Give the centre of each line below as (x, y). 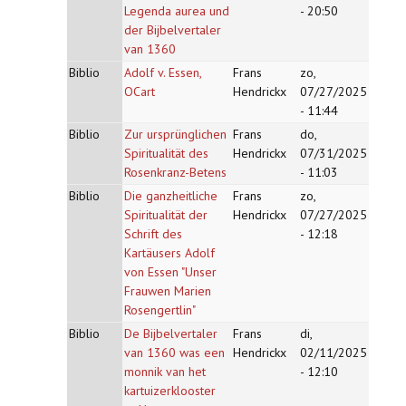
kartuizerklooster (170, 391)
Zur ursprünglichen (175, 134)
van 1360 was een (174, 353)
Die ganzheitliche (171, 196)
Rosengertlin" (160, 310)
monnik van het (165, 372)
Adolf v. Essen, (163, 72)
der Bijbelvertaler (173, 30)
